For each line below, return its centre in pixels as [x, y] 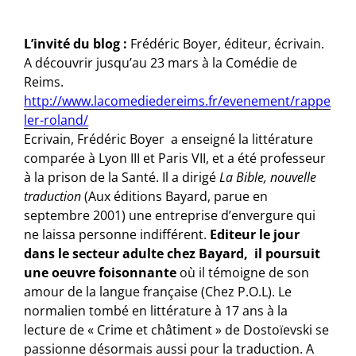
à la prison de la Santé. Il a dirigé [122, 177]
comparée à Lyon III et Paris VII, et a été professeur [175, 158]
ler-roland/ [56, 120]
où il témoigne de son [243, 272]
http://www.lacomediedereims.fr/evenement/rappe [178, 101]
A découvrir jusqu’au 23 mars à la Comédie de [161, 62]
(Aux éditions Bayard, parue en [175, 196]
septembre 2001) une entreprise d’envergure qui [170, 215]
